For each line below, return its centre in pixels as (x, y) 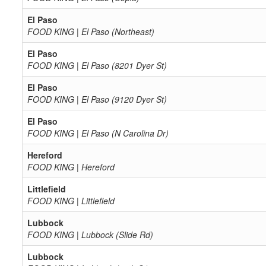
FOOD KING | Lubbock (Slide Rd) (90, 235)
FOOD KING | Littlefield (71, 201)
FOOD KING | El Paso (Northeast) (91, 31)
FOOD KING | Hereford (71, 167)
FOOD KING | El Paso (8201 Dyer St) (97, 65)
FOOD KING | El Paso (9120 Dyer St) (97, 99)
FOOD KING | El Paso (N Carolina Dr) (98, 133)
